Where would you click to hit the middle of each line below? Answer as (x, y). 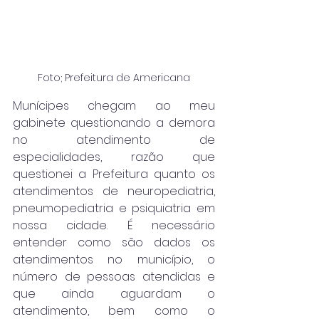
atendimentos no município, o (114, 259)
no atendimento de (114, 140)
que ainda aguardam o (114, 293)
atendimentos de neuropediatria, (114, 191)
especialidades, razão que (114, 157)
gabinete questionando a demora (114, 122)
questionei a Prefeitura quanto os (114, 174)
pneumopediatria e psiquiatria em (114, 208)
